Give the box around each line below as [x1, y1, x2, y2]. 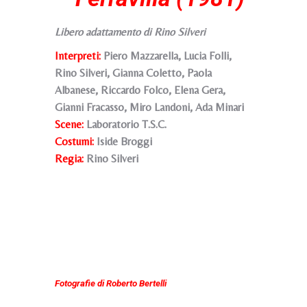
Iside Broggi [94, 135, 152, 148]
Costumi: [55, 135, 94, 148]
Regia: [55, 152, 84, 165]
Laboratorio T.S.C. [84, 118, 167, 131]
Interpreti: [55, 49, 101, 62]
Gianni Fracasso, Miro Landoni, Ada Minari [55, 101, 244, 114]
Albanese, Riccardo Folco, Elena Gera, [55, 84, 225, 97]
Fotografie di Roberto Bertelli [55, 278, 167, 288]
